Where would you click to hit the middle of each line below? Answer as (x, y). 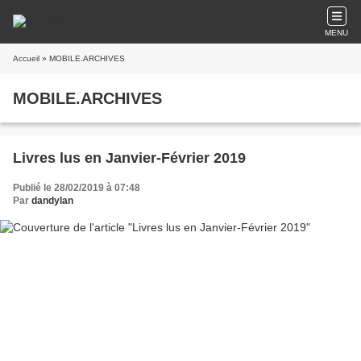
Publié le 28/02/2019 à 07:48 (77, 188)
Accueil (26, 58)
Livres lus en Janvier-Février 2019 (129, 158)
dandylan (52, 201)
